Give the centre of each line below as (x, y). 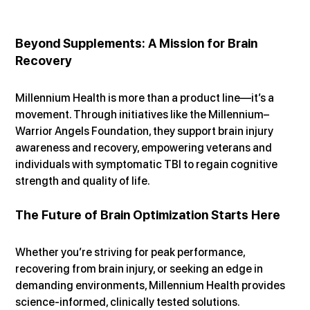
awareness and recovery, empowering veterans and (145, 147)
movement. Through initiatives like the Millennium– (143, 114)
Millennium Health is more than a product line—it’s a (146, 98)
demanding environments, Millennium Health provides (152, 285)
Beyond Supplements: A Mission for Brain (138, 43)
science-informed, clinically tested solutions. (128, 302)
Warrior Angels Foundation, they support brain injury (146, 131)
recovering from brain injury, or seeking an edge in (140, 268)
